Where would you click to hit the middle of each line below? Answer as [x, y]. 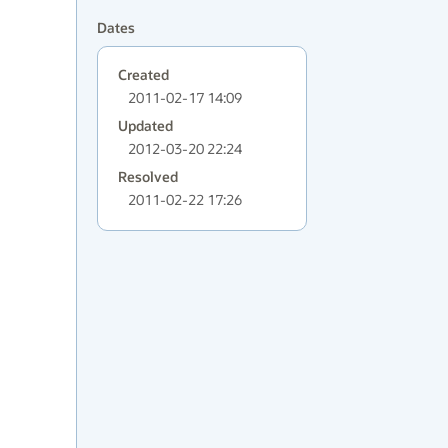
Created [143, 74]
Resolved [148, 176]
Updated [145, 125]
